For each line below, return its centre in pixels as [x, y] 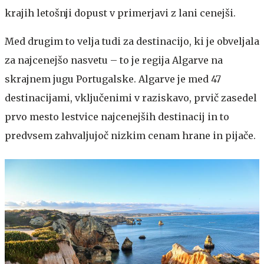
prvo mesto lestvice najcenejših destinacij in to [117, 116]
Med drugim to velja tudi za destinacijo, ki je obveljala [132, 41]
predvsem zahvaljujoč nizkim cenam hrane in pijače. [130, 135]
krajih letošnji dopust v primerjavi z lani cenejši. [120, 13]
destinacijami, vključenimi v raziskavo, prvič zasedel [131, 98]
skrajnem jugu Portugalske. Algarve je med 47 [113, 79]
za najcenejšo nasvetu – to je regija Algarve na [114, 60]
